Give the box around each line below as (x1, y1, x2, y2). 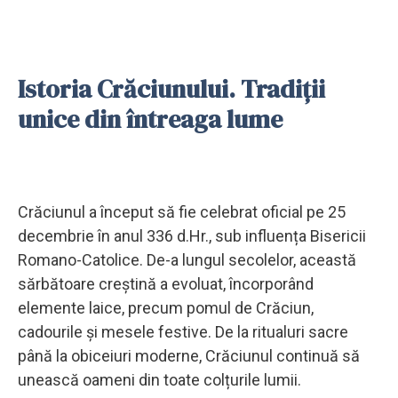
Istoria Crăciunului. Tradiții (18, 71, 325, 106)
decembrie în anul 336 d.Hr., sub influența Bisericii (18, 226, 366, 245)
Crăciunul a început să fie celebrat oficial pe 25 (18, 202, 346, 221)
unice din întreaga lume (18, 101, 283, 136)
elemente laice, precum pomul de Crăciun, (18, 298, 314, 317)
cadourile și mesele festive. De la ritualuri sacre (18, 322, 348, 341)
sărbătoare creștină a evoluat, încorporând (18, 274, 314, 293)
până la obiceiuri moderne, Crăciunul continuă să (18, 346, 360, 365)
